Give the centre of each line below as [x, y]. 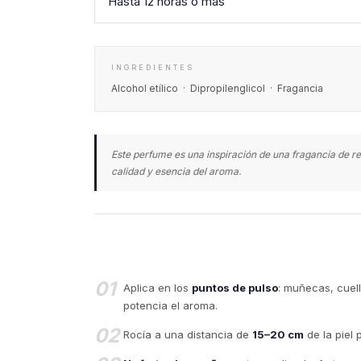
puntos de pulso [235, 288]
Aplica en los [158, 288]
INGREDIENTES [153, 68]
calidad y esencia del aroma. [177, 172]
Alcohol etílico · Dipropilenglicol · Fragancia [217, 89]
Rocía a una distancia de [188, 335]
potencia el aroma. [170, 306]
